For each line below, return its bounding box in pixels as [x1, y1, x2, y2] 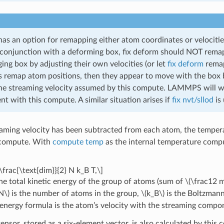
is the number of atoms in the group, [9, 189, 141, 197]
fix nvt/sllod [171, 95, 213, 104]
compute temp [52, 137, 103, 146]
